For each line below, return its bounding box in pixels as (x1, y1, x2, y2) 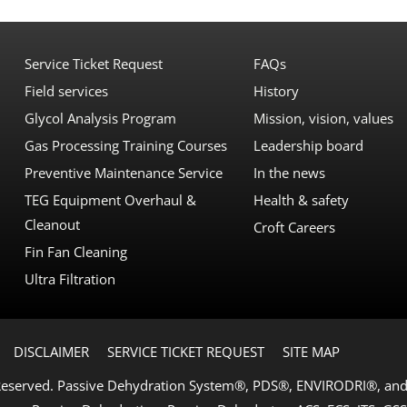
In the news (253, 163, 325, 182)
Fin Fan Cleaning (24, 242, 127, 261)
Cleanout (24, 214, 80, 233)
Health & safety (253, 190, 349, 209)
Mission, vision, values (253, 108, 393, 127)
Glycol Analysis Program (24, 108, 176, 127)
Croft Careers (253, 217, 335, 236)
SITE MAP (283, 342, 340, 361)
